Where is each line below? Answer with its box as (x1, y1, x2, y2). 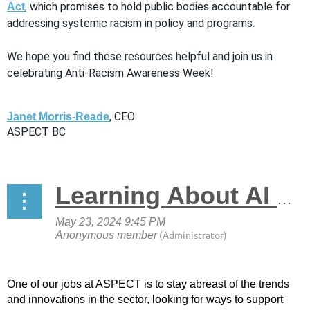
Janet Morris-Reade (7, 110, 109, 122)
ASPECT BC (7, 125, 66, 138)
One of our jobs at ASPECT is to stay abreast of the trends (7, 277, 289, 290)
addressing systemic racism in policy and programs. (7, 16, 255, 30)
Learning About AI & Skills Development (277, 190, 292, 208)
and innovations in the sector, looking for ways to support (7, 293, 283, 305)
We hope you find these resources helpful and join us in (7, 49, 273, 63)
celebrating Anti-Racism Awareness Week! (7, 66, 214, 80)
